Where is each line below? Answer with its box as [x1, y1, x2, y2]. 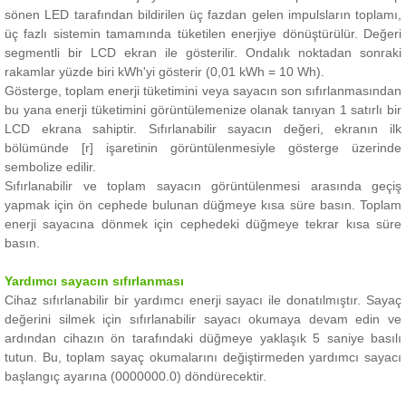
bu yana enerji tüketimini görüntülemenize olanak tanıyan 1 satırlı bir [5, 101, 401, 117]
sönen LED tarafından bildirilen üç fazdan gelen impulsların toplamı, [5, 6, 401, 22]
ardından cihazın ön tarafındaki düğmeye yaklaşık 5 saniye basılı [5, 330, 401, 345]
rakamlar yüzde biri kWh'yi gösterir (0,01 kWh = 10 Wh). [5, 63, 324, 79]
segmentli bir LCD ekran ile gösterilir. [5, 44, 246, 60]
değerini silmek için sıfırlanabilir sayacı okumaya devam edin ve [5, 311, 401, 326]
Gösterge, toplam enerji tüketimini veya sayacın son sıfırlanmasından [5, 82, 401, 98]
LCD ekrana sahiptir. [5, 121, 149, 136]
